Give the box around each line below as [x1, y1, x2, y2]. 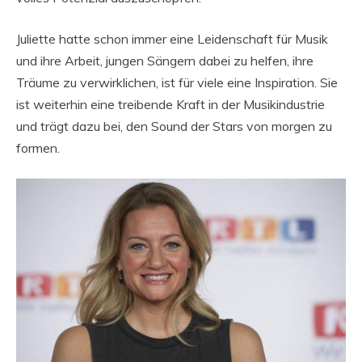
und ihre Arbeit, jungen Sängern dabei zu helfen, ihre [16, 52, 314, 69]
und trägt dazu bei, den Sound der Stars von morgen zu [16, 117, 332, 134]
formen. [16, 139, 60, 156]
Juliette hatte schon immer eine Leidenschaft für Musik [16, 30, 328, 47]
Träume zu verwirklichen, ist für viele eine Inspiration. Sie [16, 74, 338, 90]
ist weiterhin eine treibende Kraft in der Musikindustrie [16, 95, 325, 112]
